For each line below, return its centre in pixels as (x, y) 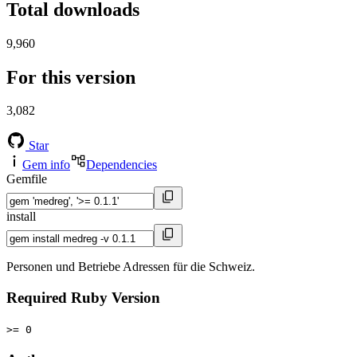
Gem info (46, 165)
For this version (71, 77)
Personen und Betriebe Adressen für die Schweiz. (131, 267)
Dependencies (122, 165)
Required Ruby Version (83, 298)
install (21, 217)
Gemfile (27, 179)
